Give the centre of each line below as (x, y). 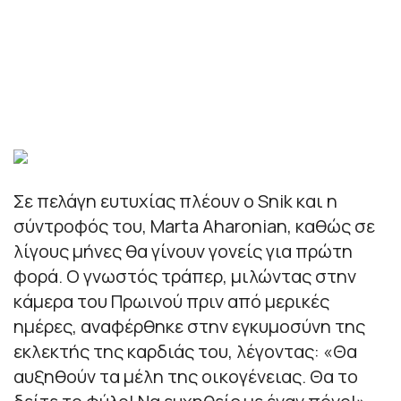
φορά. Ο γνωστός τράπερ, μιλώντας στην (185, 276)
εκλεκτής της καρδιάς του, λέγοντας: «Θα (185, 351)
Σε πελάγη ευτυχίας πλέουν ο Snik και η (175, 200)
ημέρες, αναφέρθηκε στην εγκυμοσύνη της (189, 326)
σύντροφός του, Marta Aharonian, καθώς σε (194, 226)
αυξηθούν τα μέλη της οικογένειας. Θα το (186, 376)
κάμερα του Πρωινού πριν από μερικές (171, 301)
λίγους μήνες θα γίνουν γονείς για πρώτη (183, 251)
